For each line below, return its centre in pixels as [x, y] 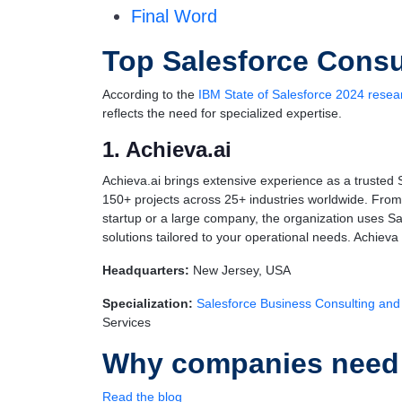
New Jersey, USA [240, 270]
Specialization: [148, 303]
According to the [150, 94]
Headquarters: [146, 270]
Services [127, 322]
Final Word [174, 16]
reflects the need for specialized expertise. [222, 113]
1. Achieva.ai [167, 149]
